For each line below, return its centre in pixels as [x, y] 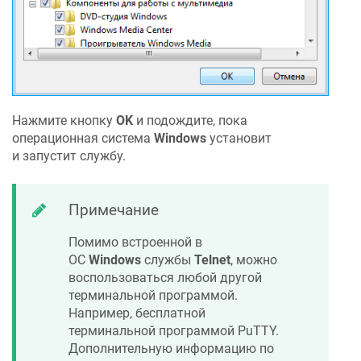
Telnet [212, 259]
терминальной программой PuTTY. [174, 330]
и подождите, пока [190, 121]
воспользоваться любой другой [165, 277]
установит [239, 139]
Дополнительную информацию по [171, 348]
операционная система [83, 139]
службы [168, 259]
